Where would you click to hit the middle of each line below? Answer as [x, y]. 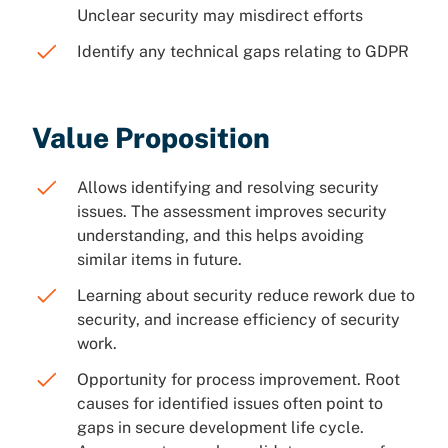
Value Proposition [151, 137]
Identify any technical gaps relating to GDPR [243, 51]
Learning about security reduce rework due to [246, 295]
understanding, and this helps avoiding [220, 235]
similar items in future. [159, 259]
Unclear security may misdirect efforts [220, 15]
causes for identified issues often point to [230, 403]
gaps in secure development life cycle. [220, 427]
